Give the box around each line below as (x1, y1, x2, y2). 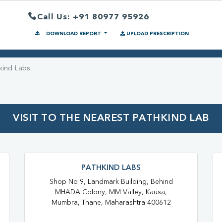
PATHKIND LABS (81, 165, 141, 172)
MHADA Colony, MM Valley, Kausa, (55, 189, 167, 196)
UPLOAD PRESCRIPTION (126, 31, 189, 36)
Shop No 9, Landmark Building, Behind (49, 178, 173, 186)
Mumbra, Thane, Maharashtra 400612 (51, 199, 171, 207)
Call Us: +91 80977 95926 (37, 13, 149, 21)
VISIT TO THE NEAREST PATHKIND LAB (13, 113, 209, 124)
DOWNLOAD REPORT (45, 31, 103, 36)
